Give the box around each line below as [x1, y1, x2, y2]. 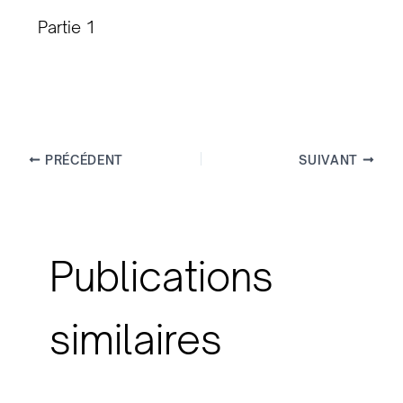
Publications [49, 251, 273, 300]
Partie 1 [37, 16, 96, 37]
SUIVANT [299, 151, 363, 167]
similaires [49, 314, 222, 363]
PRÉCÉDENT [40, 151, 124, 167]
